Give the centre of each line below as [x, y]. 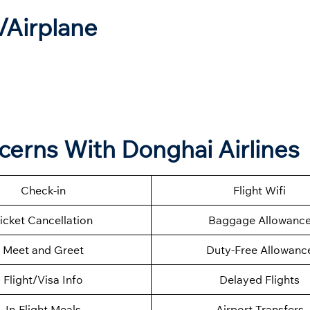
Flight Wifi [259, 191]
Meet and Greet [43, 250]
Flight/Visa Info [43, 280]
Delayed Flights [259, 280]
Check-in [43, 191]
